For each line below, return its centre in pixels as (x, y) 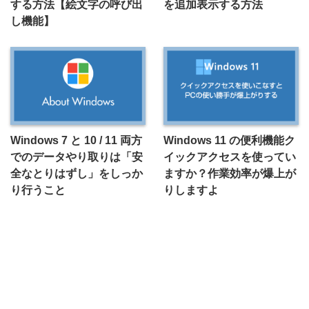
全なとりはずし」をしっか (77, 173)
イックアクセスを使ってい (229, 156)
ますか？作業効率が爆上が (229, 173)
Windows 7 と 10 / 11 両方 (76, 140)
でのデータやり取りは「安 (77, 156)
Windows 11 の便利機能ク (229, 140)
